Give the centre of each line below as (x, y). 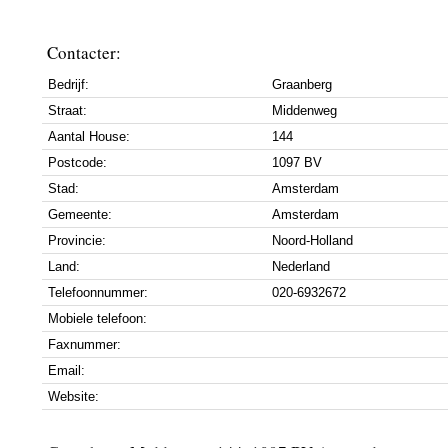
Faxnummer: (84, 344)
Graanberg (302, 84)
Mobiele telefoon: (97, 318)
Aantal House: (89, 136)
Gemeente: (80, 214)
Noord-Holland (312, 240)
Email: (66, 370)
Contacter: (84, 52)
